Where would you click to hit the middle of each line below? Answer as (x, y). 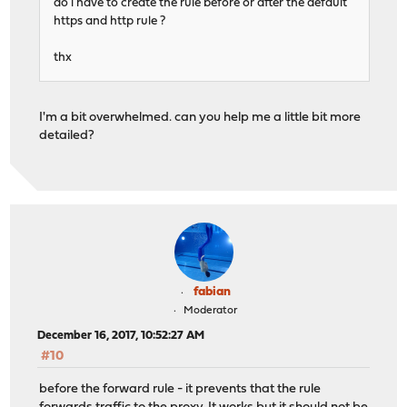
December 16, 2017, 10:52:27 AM (121, 335)
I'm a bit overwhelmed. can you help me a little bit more (200, 117)
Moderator (210, 310)
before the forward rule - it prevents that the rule (180, 390)
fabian (212, 292)
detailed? (67, 135)
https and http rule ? (110, 21)
